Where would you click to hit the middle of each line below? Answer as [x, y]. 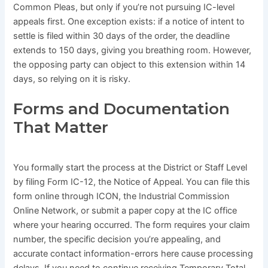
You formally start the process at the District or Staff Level [130, 168]
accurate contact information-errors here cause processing [133, 254]
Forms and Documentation [122, 109]
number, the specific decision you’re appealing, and [117, 240]
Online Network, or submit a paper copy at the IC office [125, 211]
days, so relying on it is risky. [72, 79]
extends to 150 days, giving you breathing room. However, [133, 50]
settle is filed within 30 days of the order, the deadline [122, 36]
